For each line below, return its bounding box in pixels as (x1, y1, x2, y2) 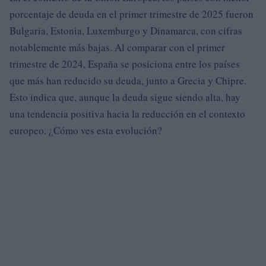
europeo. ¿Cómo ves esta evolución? (9, 123, 162, 137)
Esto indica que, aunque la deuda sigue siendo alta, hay (9, 90, 240, 104)
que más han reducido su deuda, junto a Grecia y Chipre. (9, 74, 246, 87)
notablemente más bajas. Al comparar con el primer (9, 40, 225, 54)
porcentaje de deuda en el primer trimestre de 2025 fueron (9, 7, 254, 21)
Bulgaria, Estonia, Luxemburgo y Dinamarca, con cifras (9, 24, 242, 37)
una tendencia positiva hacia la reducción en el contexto (9, 107, 245, 121)
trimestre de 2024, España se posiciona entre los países (9, 57, 240, 71)
